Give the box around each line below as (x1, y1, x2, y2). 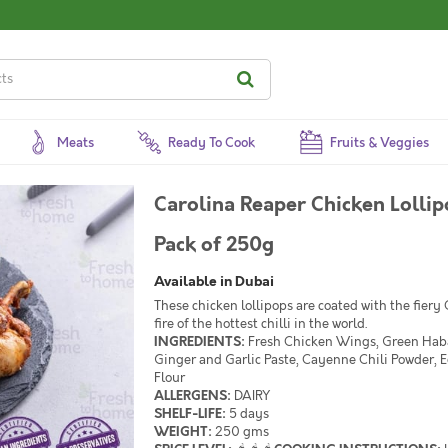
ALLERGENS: (154, 387, 231, 405)
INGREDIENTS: (154, 333, 245, 351)
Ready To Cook (168, 134, 256, 152)
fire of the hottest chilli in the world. (154, 315, 367, 333)
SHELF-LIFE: (154, 405, 226, 423)
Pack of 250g (154, 230, 274, 259)
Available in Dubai (154, 271, 274, 291)
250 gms (212, 423, 269, 441)
